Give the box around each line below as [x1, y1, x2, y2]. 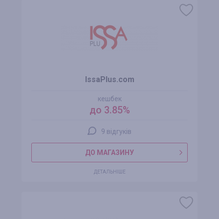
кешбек [97, 95, 122, 103]
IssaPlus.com [85, 75, 134, 84]
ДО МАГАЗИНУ [85, 149, 134, 156]
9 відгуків [101, 128, 131, 135]
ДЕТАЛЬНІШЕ [93, 169, 126, 175]
